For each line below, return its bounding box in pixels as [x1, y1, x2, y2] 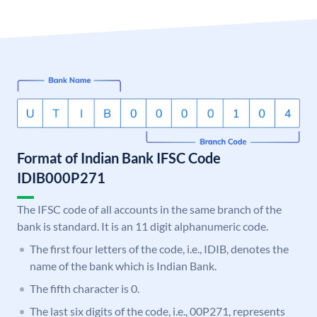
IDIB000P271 [17, 169, 105, 187]
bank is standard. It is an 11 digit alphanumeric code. [17, 219, 268, 234]
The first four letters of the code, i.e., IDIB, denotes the [30, 242, 289, 256]
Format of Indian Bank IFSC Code [17, 149, 221, 167]
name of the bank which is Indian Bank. [30, 259, 217, 273]
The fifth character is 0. [30, 282, 139, 296]
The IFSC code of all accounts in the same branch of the [17, 202, 282, 217]
